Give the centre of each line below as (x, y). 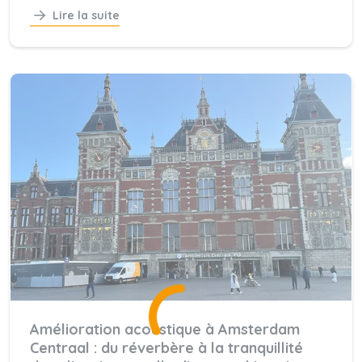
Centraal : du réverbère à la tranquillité (166, 348)
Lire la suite (86, 16)
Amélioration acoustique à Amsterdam (165, 330)
